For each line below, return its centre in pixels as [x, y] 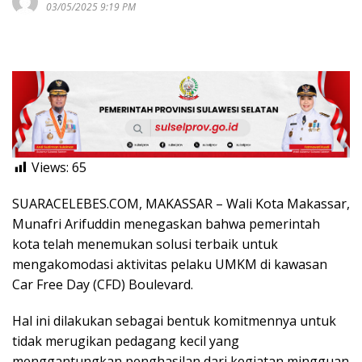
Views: [50, 168]
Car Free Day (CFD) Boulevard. [103, 285]
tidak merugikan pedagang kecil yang [126, 341]
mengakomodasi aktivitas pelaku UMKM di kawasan [170, 265]
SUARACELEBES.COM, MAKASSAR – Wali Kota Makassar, [181, 204]
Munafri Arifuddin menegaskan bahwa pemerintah [166, 224]
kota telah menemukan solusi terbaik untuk [145, 244]
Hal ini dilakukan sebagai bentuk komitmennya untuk [174, 321]
